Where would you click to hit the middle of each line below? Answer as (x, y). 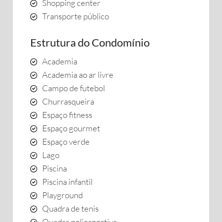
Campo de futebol (74, 88)
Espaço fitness (67, 115)
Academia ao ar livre (78, 75)
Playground (62, 195)
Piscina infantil (67, 182)
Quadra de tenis (70, 208)
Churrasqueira (68, 101)
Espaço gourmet (71, 128)
